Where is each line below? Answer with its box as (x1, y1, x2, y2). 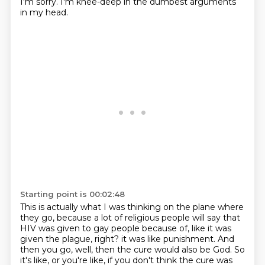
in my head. (20, 7, 68, 18)
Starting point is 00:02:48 (20, 189, 125, 199)
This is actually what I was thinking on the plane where (20, 202, 244, 212)
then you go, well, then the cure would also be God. (20, 244, 234, 255)
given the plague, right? (20, 234, 121, 244)
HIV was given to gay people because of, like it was (20, 223, 231, 234)
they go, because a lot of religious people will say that (20, 212, 240, 223)
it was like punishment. (121, 234, 218, 244)
